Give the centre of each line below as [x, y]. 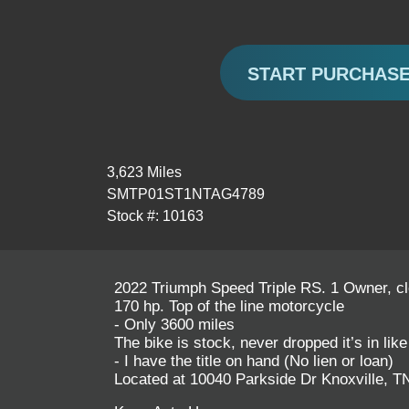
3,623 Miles [144, 172]
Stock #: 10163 [155, 216]
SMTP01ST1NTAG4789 [186, 194]
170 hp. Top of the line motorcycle [231, 306]
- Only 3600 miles [177, 325]
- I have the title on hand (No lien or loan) [254, 361]
